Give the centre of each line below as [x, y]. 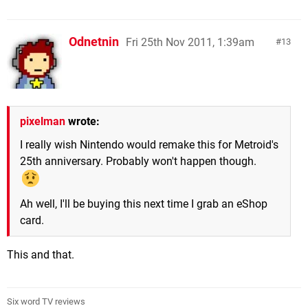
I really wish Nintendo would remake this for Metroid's [149, 144]
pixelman [43, 121]
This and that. [41, 255]
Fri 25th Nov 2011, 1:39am [190, 42]
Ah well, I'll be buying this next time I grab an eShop [144, 204]
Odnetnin [94, 41]
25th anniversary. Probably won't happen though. [138, 161]
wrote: [82, 121]
